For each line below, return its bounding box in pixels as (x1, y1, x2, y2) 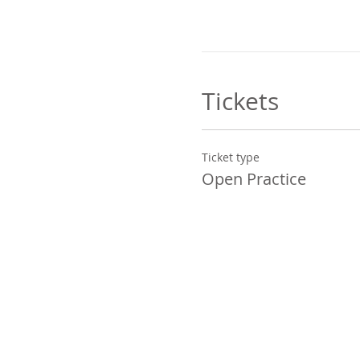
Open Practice (201, 168, 306, 190)
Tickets (201, 85, 279, 118)
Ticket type (201, 149, 260, 166)
